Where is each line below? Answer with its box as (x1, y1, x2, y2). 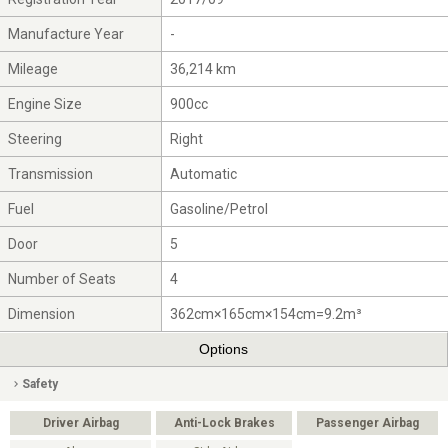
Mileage (8, 60, 59, 77)
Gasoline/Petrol (170, 200, 269, 217)
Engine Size (8, 95, 83, 112)
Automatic (170, 165, 238, 182)
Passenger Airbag (315, 415, 419, 430)
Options (199, 341, 248, 358)
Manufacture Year (8, 25, 125, 42)
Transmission (8, 165, 94, 182)
